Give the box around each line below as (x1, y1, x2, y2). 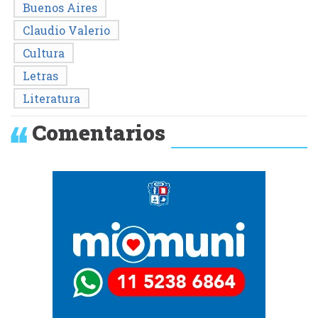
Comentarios (32, 118, 165, 146)
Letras (23, 67, 58, 83)
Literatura (23, 90, 80, 106)
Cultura (23, 45, 65, 60)
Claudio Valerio (23, 22, 110, 38)
